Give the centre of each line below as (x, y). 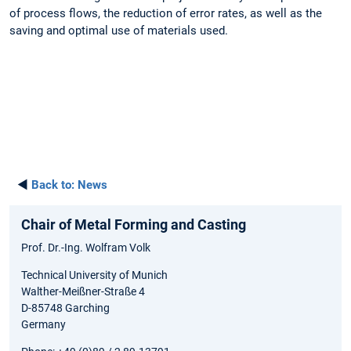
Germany (43, 324)
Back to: (53, 185)
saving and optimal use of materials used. (119, 30)
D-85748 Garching (65, 308)
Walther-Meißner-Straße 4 (83, 291)
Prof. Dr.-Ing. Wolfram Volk (86, 247)
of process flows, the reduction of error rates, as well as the (166, 13)
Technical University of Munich (94, 275)
